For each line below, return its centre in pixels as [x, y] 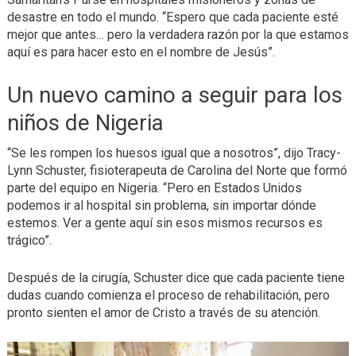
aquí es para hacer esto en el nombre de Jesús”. [141, 52]
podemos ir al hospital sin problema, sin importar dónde [161, 205]
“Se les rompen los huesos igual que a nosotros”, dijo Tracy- [174, 153]
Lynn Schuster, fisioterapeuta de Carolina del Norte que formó [177, 170]
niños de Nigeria [85, 122]
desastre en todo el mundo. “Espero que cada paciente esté [172, 17]
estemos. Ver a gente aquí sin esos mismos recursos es [164, 222]
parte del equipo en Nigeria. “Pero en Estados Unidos [154, 188]
